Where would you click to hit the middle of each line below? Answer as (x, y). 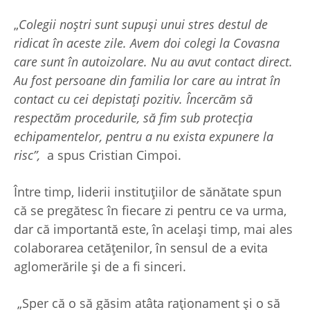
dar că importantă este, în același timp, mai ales (153, 229)
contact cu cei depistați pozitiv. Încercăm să (133, 99)
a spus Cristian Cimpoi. (116, 155)
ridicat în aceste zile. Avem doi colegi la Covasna (147, 43)
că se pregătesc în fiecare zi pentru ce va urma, (150, 210)
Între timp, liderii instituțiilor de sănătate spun (148, 191)
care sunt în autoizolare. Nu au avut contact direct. (153, 61)
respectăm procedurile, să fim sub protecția (133, 117)
